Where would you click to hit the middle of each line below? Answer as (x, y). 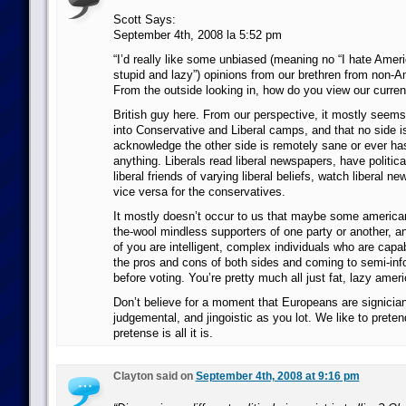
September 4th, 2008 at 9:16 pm (277, 376)
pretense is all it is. (163, 333)
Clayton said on (154, 376)
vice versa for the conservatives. (199, 192)
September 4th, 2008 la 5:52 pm (197, 35)
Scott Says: (144, 19)
